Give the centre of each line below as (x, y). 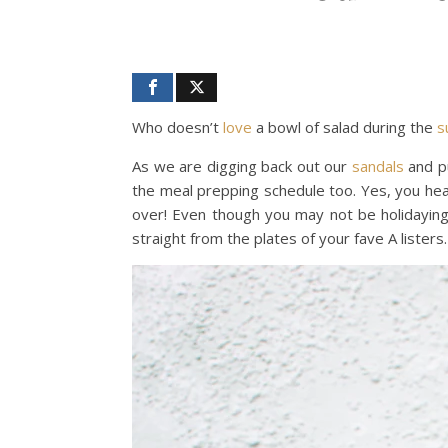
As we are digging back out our (242, 166)
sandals (377, 166)
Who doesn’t (177, 127)
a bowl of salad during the (344, 127)
